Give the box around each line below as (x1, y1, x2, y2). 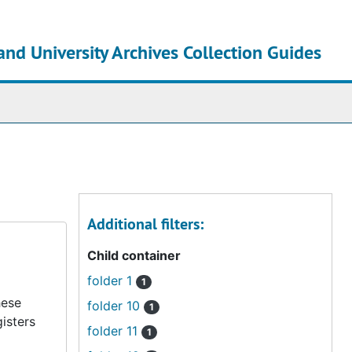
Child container (86, 247, 181, 263)
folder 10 (86, 298, 144, 313)
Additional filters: (86, 214, 203, 234)
